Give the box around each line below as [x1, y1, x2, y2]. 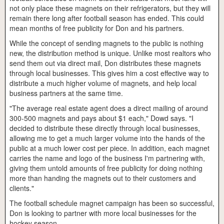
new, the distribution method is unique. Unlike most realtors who [9, 48, 211, 58]
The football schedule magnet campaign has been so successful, [9, 198, 214, 208]
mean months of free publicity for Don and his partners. [9, 23, 184, 33]
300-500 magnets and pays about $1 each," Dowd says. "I [9, 113, 193, 123]
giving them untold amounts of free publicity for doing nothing [9, 163, 202, 173]
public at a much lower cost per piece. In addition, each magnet [9, 143, 209, 153]
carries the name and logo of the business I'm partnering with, [9, 153, 205, 163]
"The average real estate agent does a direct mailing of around [9, 103, 208, 113]
